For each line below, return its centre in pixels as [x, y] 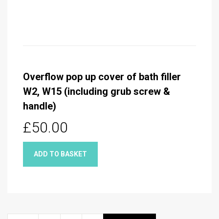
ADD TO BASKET [60, 154]
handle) [40, 106]
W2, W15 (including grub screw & [97, 91]
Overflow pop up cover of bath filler [102, 77]
